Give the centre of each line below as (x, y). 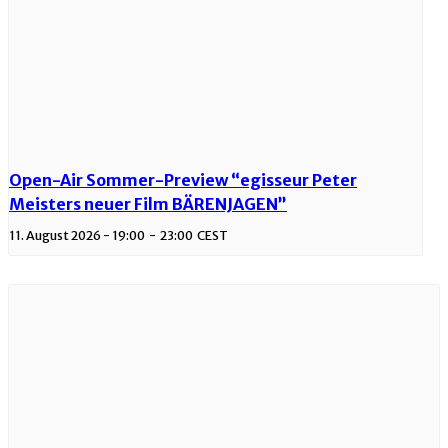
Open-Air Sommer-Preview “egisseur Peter (183, 179)
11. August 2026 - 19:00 (77, 235)
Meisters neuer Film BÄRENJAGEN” (148, 203)
